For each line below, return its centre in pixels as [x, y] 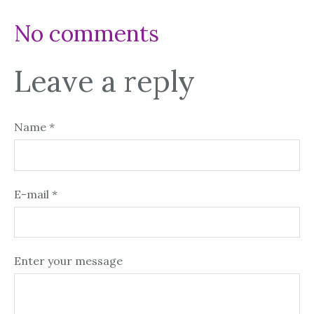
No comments [87, 33]
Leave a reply [104, 81]
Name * [34, 127]
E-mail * [36, 194]
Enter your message [68, 261]
